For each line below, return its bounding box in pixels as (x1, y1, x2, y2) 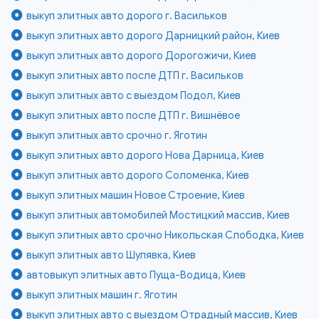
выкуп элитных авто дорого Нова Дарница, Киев (26, 149, 265, 162)
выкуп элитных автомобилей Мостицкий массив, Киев (26, 209, 291, 222)
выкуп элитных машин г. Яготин (26, 288, 178, 302)
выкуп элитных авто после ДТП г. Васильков (26, 69, 244, 83)
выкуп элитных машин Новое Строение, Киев (26, 189, 246, 202)
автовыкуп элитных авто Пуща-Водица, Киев (26, 268, 246, 282)
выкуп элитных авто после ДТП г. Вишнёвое (26, 109, 241, 122)
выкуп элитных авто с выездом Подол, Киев (26, 89, 241, 103)
